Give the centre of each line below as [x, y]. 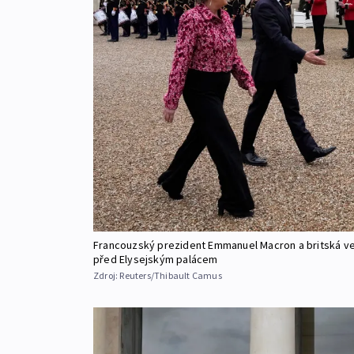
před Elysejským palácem [156, 260]
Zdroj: [107, 276]
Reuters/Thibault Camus [171, 276]
